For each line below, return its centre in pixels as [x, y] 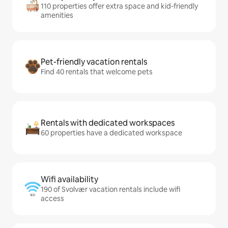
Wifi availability [69, 180]
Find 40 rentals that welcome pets [97, 72]
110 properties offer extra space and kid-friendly [119, 6]
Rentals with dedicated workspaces [108, 123]
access [52, 199]
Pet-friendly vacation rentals [94, 62]
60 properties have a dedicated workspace [111, 133]
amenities [57, 16]
